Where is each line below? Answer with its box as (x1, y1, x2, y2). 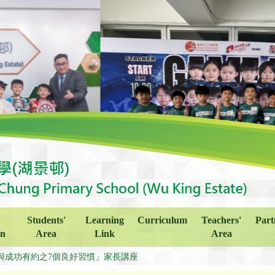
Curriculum (137, 214, 188, 225)
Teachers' (201, 214, 242, 225)
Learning (85, 214, 124, 225)
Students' (26, 214, 66, 225)
